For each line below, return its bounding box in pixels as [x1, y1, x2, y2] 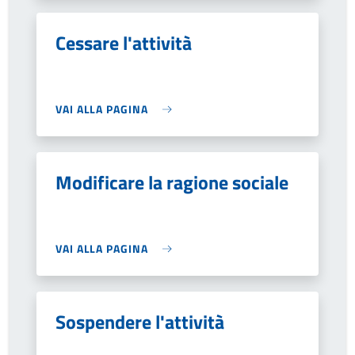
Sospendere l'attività [55, 307, 224, 336]
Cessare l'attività [55, 29, 192, 57]
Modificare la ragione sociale [55, 168, 288, 197]
